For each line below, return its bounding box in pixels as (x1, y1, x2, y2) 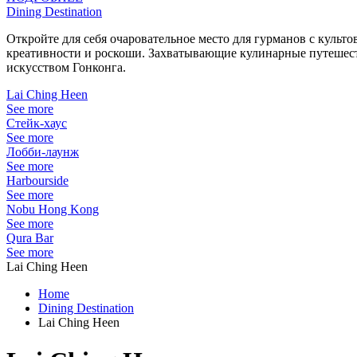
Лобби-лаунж (6, 145, 79, 159)
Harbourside (6, 174, 69, 187)
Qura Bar (6, 231, 53, 245)
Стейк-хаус (6, 116, 67, 130)
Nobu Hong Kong (6, 202, 99, 216)
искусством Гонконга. (6, 61, 126, 74)
